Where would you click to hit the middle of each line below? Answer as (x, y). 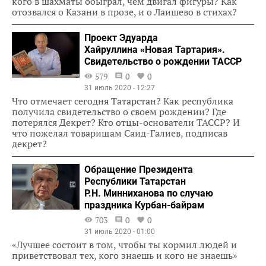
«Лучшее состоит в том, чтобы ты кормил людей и (124, 244)
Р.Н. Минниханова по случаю (149, 193)
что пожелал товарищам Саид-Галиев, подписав (120, 133)
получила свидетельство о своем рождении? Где (119, 111)
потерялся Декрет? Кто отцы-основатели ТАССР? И (126, 122)
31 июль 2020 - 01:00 (120, 231)
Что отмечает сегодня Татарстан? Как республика (123, 101)
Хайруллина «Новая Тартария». (155, 49)
